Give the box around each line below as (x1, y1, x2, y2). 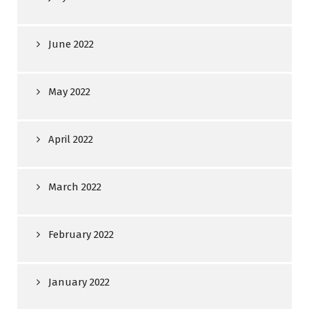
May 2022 (48, 86, 90, 98)
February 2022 (48, 228, 114, 241)
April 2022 (48, 133, 93, 146)
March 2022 (48, 181, 101, 193)
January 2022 (48, 276, 110, 288)
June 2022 (48, 38, 94, 50)
